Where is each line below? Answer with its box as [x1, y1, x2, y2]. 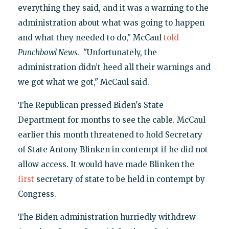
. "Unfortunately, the [77, 48, 157, 58]
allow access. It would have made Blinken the [17, 159, 194, 170]
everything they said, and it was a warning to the [17, 3, 209, 13]
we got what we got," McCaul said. [17, 77, 149, 87]
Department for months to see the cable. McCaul [17, 115, 205, 125]
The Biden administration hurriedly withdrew [17, 212, 196, 222]
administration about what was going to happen [17, 18, 204, 28]
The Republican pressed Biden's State [17, 100, 164, 110]
